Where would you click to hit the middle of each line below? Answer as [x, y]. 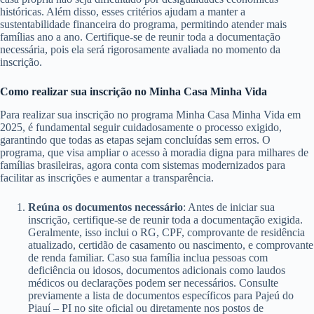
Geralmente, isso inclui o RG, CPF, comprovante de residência [166, 233]
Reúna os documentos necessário [105, 207]
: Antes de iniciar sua [229, 207]
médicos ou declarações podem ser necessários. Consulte [153, 283]
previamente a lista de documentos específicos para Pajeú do [161, 296]
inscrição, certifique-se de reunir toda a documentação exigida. [165, 220]
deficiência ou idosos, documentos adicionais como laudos [157, 271]
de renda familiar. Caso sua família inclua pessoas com [148, 258]
